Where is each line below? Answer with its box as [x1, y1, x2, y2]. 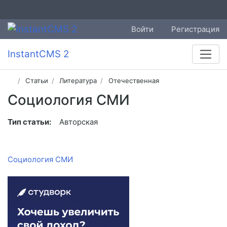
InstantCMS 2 [8, 48, 69, 60]
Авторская [59, 117, 98, 127]
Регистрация [171, 24, 219, 34]
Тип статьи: [8, 117, 51, 127]
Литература [59, 77, 97, 85]
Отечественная [108, 77, 159, 85]
